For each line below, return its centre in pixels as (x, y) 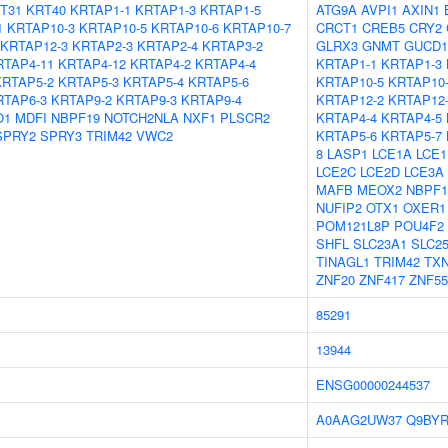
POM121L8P (353, 225)
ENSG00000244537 (373, 384)
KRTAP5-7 (411, 135)
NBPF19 (75, 117)
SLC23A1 (380, 243)
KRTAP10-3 (41, 27)
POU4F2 (419, 225)
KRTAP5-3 (88, 81)
